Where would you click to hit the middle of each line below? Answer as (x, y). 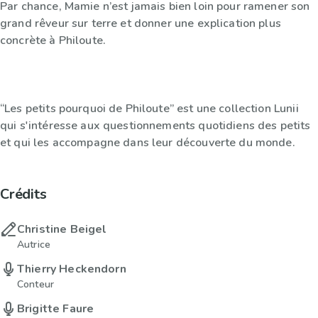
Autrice (34, 245)
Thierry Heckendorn (72, 269)
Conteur (36, 285)
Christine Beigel (62, 230)
